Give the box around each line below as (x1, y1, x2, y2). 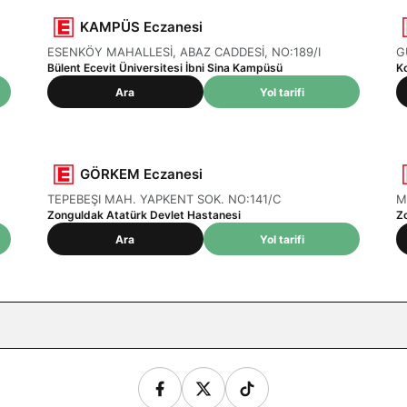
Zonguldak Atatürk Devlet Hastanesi (46, 208, 241, 222)
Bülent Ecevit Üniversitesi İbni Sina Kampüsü (46, 61, 283, 74)
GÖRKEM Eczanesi (79, 165, 203, 183)
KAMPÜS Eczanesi (79, 18, 203, 35)
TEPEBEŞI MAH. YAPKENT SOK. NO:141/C (46, 192, 281, 206)
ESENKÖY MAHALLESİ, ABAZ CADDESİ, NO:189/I (46, 45, 321, 59)
